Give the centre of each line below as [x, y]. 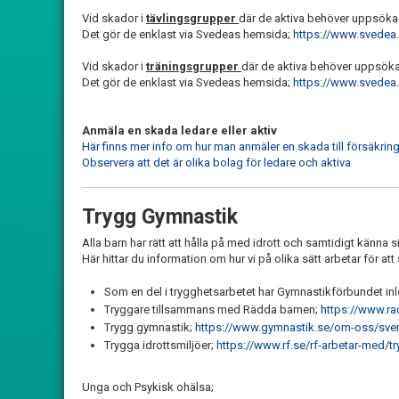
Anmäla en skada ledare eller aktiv [179, 130]
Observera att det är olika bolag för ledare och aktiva [218, 163]
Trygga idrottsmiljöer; [160, 345]
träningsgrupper [194, 66]
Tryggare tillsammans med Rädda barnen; [212, 309]
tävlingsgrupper [192, 18]
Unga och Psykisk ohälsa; [148, 387]
